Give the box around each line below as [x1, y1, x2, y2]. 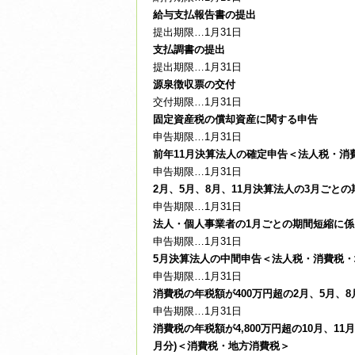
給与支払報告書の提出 [153, 9, 256, 21]
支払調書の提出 [153, 44, 225, 55]
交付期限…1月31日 [153, 96, 242, 108]
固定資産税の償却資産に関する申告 [153, 113, 318, 125]
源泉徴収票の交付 [153, 78, 235, 90]
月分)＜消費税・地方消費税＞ [153, 340, 290, 352]
